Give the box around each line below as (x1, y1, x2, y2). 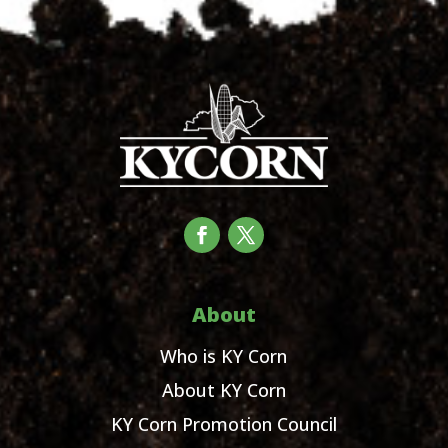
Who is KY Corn (160, 344, 288, 369)
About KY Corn (161, 378, 286, 403)
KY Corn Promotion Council (110, 412, 337, 437)
